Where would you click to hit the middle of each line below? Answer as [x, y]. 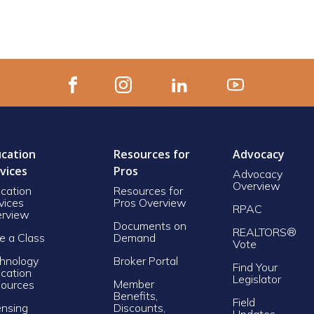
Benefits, [135, 295]
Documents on [150, 225]
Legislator [257, 279]
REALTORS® [264, 232]
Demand [134, 237]
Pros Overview [150, 202]
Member [134, 284]
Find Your [255, 267]
